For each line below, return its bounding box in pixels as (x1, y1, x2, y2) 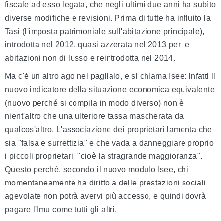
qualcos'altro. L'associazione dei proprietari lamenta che (5, 125, 212, 134)
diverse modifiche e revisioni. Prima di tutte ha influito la (5, 14, 211, 23)
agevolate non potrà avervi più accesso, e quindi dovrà (5, 192, 206, 201)
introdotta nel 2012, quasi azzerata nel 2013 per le (5, 40, 190, 49)
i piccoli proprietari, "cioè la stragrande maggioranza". (5, 152, 203, 161)
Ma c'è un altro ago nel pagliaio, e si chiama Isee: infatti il (5, 72, 216, 81)
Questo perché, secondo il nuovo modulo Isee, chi (5, 165, 189, 174)
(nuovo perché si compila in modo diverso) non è (5, 99, 184, 108)
